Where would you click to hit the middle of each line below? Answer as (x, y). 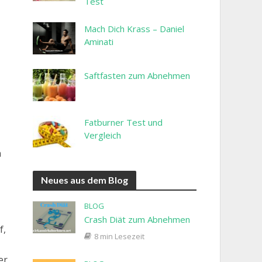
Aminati (99, 42)
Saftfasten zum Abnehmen (137, 76)
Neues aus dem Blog (84, 180)
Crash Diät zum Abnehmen (137, 220)
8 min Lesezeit (119, 237)
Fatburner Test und (123, 122)
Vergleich (103, 135)
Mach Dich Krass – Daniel (134, 29)
